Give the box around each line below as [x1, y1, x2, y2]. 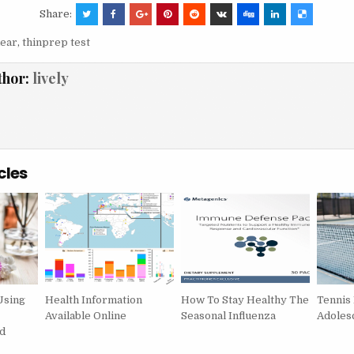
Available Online [44, 309, 126, 322]
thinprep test [21, 36, 90, 49]
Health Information [44, 293, 142, 306]
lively [32, 69, 69, 88]
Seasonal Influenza [181, 309, 277, 322]
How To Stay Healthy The [181, 293, 310, 306]
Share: [39, 8, 74, 21]
